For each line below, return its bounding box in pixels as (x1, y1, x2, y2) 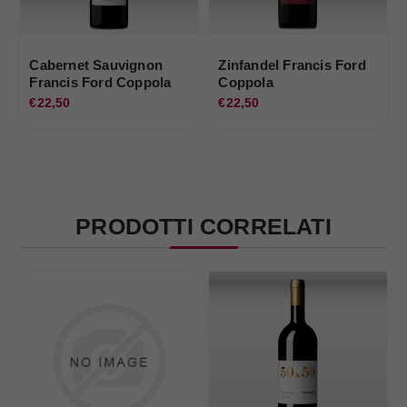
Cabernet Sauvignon (29, 57, 164, 74)
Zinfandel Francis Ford (218, 57, 366, 74)
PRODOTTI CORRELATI (75, 213, 332, 240)
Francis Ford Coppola (29, 74, 172, 91)
